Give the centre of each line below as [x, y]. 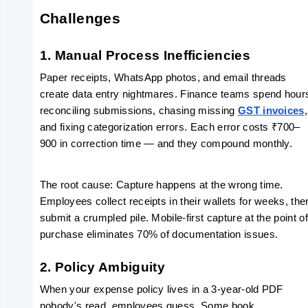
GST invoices [271, 111]
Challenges [80, 19]
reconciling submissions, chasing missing [139, 111]
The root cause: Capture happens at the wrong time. [161, 185]
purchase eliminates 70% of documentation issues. [159, 234]
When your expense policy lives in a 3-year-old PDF [161, 289]
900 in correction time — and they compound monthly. [166, 144]
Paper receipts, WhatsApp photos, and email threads [163, 78]
